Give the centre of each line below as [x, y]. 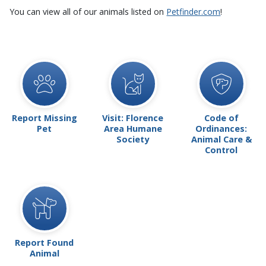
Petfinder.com [194, 12]
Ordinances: [221, 129]
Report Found [45, 242]
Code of [221, 118]
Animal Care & [221, 140]
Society [133, 140]
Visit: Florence [133, 118]
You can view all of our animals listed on [88, 12]
